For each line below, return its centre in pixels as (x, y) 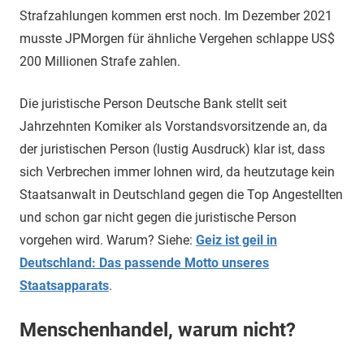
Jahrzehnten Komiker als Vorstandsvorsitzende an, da (173, 126)
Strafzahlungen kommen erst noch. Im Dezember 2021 (176, 16)
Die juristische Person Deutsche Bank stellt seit (153, 104)
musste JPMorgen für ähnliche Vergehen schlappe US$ (177, 39)
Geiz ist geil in (236, 240)
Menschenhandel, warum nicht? (158, 330)
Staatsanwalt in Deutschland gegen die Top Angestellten (181, 195)
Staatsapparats (64, 286)
